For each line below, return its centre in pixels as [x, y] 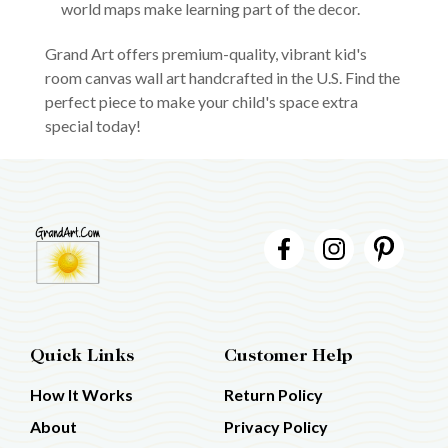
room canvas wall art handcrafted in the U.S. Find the [222, 78]
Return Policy [273, 395]
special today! [92, 126]
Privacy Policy [276, 427]
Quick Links [82, 357]
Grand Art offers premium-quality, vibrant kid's [205, 54]
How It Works [81, 395]
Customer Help [288, 357]
